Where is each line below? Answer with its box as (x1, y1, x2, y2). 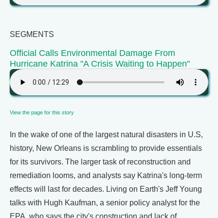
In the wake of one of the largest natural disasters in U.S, (10, 130, 203, 139)
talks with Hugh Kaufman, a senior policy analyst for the (10, 199, 200, 207)
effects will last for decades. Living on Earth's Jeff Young (10, 185, 202, 193)
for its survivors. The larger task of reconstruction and (10, 158, 191, 166)
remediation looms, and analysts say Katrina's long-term (10, 171, 202, 180)
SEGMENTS (10, 30, 54, 38)
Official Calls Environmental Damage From (10, 48, 175, 58)
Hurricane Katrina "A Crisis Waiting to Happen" (10, 58, 190, 69)
